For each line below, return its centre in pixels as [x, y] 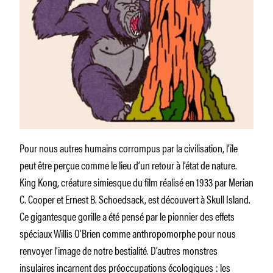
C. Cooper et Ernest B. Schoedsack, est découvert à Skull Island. [135, 198]
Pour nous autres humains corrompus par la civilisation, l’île [129, 147]
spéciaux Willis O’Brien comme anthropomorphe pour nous [128, 232]
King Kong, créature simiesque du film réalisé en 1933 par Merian [136, 181]
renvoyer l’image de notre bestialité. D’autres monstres [119, 250]
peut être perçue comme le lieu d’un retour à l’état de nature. [128, 164]
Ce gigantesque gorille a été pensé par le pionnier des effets [127, 215]
